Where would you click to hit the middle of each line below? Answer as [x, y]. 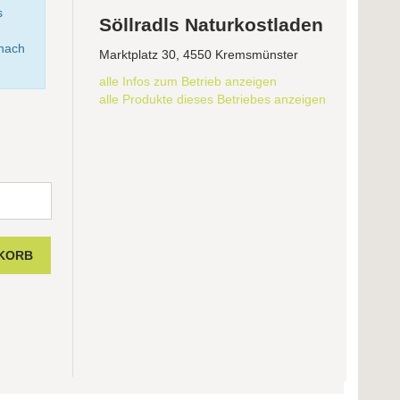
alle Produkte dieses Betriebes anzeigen [213, 100]
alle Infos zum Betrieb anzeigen [188, 82]
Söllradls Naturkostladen [212, 25]
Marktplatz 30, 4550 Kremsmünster [199, 55]
